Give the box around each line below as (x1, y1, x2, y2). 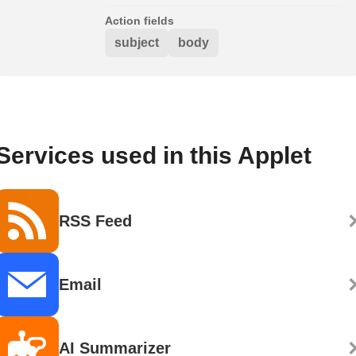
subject (114, 35, 159, 49)
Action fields (105, 14, 174, 27)
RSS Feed (59, 211, 132, 230)
